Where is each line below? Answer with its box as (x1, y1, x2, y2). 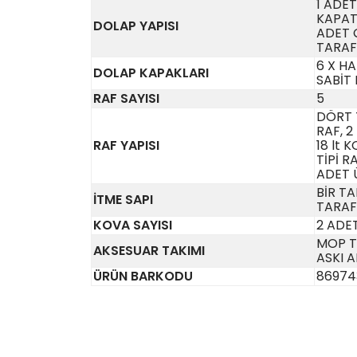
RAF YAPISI (93, 136, 159, 155)
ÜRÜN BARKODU (93, 267, 193, 285)
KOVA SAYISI (93, 216, 172, 234)
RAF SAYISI (93, 89, 159, 108)
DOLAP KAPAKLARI (93, 64, 209, 82)
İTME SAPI (93, 190, 153, 209)
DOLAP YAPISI (93, 17, 178, 35)
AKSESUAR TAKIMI (93, 241, 205, 260)
